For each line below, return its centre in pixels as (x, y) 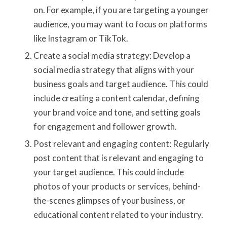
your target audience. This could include (108, 172)
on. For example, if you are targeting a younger (121, 10)
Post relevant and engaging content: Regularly (121, 143)
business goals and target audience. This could (121, 84)
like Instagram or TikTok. (81, 38)
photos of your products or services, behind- (117, 186)
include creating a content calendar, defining (116, 98)
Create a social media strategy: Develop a (112, 55)
